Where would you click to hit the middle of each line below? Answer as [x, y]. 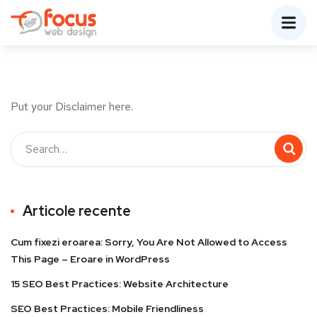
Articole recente [77, 211]
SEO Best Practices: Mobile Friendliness [107, 308]
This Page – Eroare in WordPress [90, 259]
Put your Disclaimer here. [72, 106]
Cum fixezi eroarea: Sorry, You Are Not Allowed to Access [149, 242]
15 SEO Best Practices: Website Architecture [120, 283]
